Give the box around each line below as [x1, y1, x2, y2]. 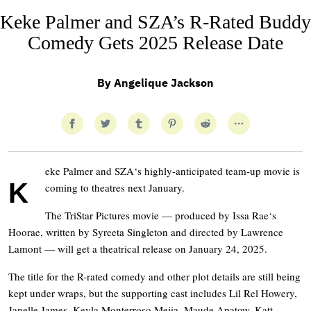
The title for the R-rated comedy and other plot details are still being [8, 269, 301, 284]
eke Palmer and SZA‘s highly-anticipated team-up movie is [45, 164, 300, 178]
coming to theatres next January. [45, 180, 185, 195]
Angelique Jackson [114, 76, 214, 90]
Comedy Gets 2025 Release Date [28, 32, 283, 54]
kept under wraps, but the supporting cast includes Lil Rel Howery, [8, 286, 297, 301]
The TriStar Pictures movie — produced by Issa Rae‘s [45, 208, 276, 223]
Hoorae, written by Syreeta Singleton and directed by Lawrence [8, 225, 283, 239]
